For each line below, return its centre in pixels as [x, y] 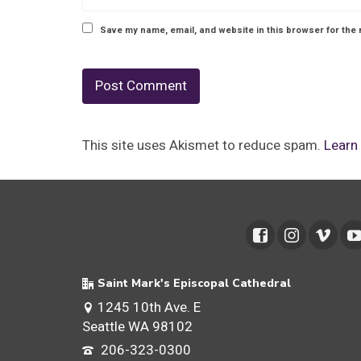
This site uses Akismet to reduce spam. [203, 146]
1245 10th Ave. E [149, 307]
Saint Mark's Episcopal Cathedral [194, 283]
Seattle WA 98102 [137, 326]
